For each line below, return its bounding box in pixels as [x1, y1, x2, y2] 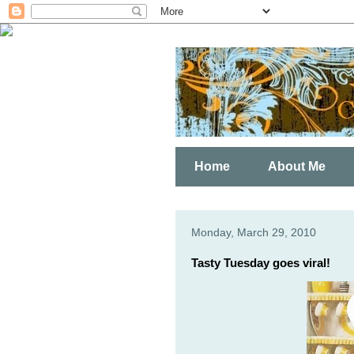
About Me [268, 160, 326, 173]
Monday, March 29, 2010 [191, 226, 316, 239]
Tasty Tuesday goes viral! [191, 256, 330, 269]
